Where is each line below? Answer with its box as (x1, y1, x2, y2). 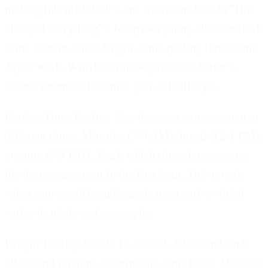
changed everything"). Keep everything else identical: (5, 19, 263, 36)
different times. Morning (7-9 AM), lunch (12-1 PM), (5, 127, 263, 144)
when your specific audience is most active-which (5, 184, 245, 201)
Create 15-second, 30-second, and (80, 234, 246, 251)
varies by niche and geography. (5, 203, 153, 220)
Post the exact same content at (111, 108, 259, 124)
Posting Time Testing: (5, 108, 111, 124)
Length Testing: (5, 234, 81, 251)
